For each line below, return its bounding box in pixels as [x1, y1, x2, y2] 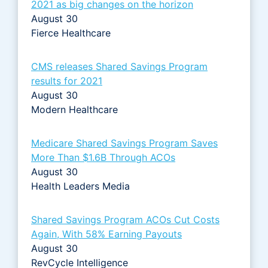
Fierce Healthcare [31, 26, 114, 39]
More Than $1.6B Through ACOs [31, 151, 175, 163]
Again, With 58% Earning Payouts [31, 227, 182, 240]
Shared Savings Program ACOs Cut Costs [31, 213, 220, 226]
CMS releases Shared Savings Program [31, 60, 208, 72]
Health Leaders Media [31, 179, 133, 192]
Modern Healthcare [31, 103, 121, 115]
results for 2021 [31, 74, 102, 87]
